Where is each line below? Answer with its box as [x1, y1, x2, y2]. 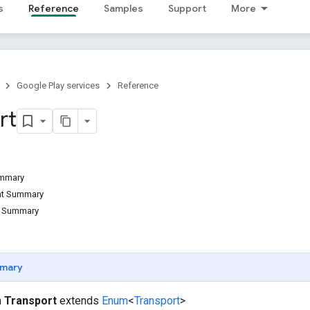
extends [57, 293, 102, 307]
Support [168, 2, 206, 15]
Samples [104, 2, 143, 15]
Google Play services [17, 80, 100, 91]
